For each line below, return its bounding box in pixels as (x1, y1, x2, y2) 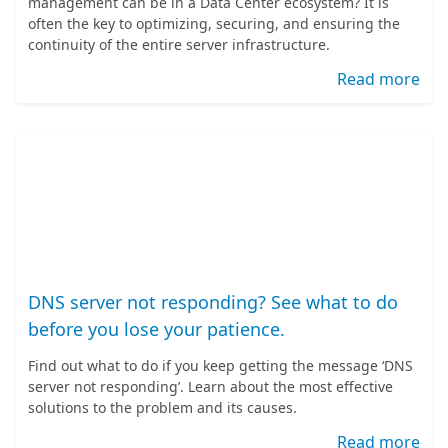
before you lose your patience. (28, 317, 285, 341)
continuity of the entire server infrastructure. (28, 35, 330, 54)
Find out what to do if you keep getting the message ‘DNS (28, 356, 413, 375)
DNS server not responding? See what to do (28, 290, 398, 314)
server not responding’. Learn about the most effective (28, 377, 393, 396)
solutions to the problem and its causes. (28, 398, 297, 417)
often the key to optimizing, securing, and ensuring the (28, 14, 400, 33)
